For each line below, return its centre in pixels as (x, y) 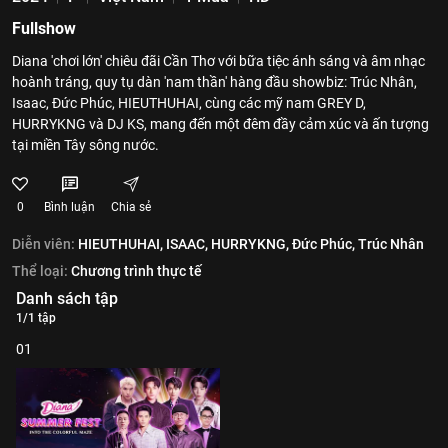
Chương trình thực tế (136, 271)
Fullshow (44, 28)
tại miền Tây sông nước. (85, 145)
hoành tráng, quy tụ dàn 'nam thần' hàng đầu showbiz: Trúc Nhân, (214, 82)
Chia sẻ (131, 207)
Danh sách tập (67, 298)
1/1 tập (36, 318)
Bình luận (69, 207)
